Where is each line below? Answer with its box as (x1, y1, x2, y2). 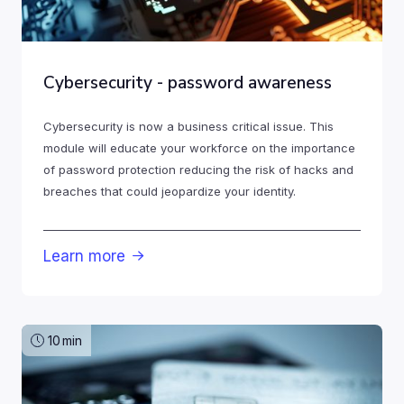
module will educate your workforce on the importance (43, 141, 355, 156)
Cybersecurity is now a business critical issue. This (43, 119, 334, 134)
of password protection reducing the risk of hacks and (43, 162, 353, 178)
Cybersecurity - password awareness (43, 71, 332, 96)
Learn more (43, 247, 125, 266)
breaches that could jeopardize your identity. (43, 184, 296, 199)
